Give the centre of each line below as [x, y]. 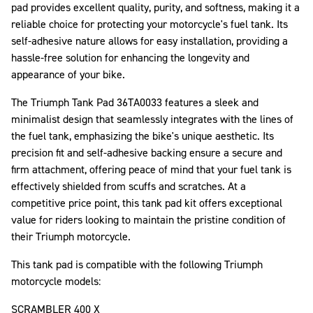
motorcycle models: [56, 281]
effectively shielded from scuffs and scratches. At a [129, 186]
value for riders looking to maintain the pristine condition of [148, 219]
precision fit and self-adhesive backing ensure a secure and [147, 152]
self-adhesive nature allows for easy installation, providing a [150, 41]
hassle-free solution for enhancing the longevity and [130, 57]
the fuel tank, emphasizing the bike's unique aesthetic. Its [143, 136]
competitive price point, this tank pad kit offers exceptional [147, 203]
